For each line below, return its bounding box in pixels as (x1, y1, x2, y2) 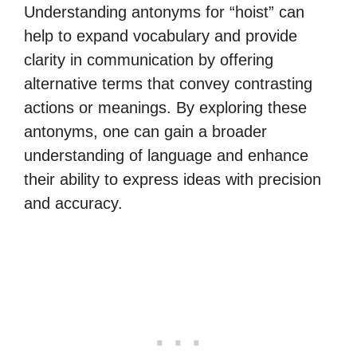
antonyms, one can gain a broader (24, 123, 267, 140)
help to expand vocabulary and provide (24, 27, 297, 45)
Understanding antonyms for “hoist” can (24, 3, 304, 21)
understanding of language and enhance (24, 147, 308, 164)
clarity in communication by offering (24, 51, 273, 69)
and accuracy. (24, 194, 123, 212)
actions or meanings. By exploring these (24, 99, 307, 116)
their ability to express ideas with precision (24, 171, 321, 188)
